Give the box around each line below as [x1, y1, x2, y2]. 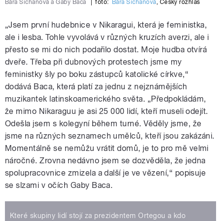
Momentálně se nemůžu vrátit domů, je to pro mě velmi [5, 143, 209, 153]
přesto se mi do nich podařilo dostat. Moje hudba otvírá [5, 44, 207, 54]
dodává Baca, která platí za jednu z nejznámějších [5, 81, 187, 91]
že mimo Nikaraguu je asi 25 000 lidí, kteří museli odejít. [5, 106, 208, 116]
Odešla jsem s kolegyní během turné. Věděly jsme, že [5, 118, 202, 128]
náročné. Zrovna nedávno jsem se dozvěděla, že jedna [5, 155, 206, 165]
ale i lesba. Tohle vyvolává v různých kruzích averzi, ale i [5, 32, 209, 42]
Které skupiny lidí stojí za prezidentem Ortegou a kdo [10, 211, 186, 220]
